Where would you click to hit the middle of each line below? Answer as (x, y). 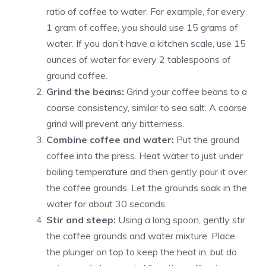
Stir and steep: (81, 220)
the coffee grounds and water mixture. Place (141, 236)
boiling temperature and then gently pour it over (147, 172)
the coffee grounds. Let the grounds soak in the (147, 188)
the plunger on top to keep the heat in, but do (142, 252)
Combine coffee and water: (110, 140)
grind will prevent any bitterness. (115, 124)
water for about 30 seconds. (107, 204)
